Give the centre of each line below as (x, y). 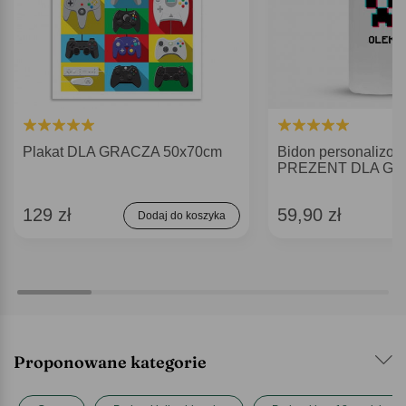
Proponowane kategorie (110, 362)
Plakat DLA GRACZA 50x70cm (122, 151)
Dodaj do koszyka (182, 215)
